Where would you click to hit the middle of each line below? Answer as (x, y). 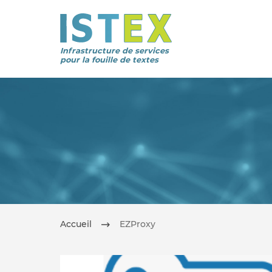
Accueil (76, 224)
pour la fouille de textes (109, 60)
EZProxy (138, 224)
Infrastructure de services (114, 51)
